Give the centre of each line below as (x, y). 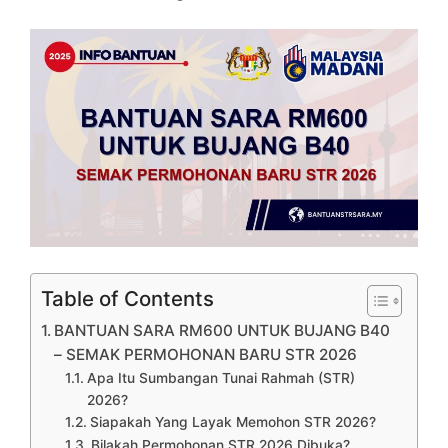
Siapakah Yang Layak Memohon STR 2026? (232, 421)
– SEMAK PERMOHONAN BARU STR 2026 (206, 354)
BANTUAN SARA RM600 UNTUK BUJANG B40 (222, 330)
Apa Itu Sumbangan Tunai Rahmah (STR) (220, 377)
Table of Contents (127, 298)
